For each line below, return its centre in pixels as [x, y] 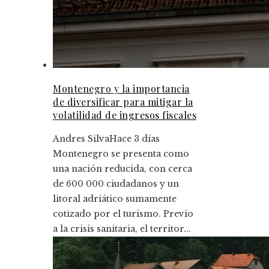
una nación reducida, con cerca [122, 169]
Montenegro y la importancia [121, 89]
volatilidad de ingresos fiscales [125, 115]
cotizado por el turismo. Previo [123, 214]
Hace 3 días [134, 139]
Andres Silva [81, 139]
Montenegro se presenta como [121, 154]
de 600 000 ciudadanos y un [116, 184]
